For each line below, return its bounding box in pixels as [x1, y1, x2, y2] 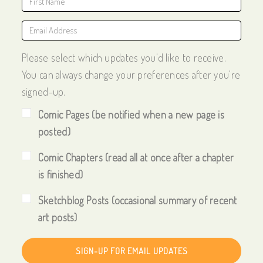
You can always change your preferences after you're [21, 68, 241, 81]
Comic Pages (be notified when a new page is [38, 107, 224, 121]
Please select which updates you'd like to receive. [21, 50, 226, 64]
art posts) [38, 210, 77, 224]
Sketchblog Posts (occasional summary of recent [38, 193, 237, 207]
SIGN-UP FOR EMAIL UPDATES [75, 245, 188, 257]
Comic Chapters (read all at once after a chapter [38, 150, 234, 164]
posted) [38, 124, 70, 138]
